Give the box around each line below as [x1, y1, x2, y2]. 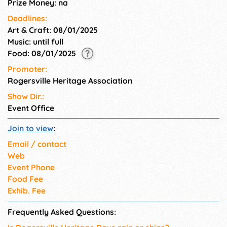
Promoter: [8, 64, 47, 74]
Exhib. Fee [8, 185, 46, 196]
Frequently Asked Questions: [8, 207, 116, 217]
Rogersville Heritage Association [8, 75, 132, 86]
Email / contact [8, 139, 66, 149]
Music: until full [8, 36, 63, 47]
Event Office [8, 103, 54, 113]
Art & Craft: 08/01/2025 [8, 24, 98, 35]
